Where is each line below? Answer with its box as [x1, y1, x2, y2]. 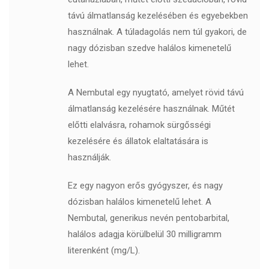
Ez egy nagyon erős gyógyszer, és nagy [67, 180, 223, 192]
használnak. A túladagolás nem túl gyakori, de [67, 26, 247, 38]
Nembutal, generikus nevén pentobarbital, [67, 213, 229, 224]
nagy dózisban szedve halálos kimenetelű [67, 43, 231, 54]
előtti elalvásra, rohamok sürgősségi [67, 119, 211, 131]
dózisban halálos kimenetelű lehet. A [67, 196, 211, 208]
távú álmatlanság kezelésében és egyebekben [67, 10, 248, 22]
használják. [67, 152, 111, 163]
